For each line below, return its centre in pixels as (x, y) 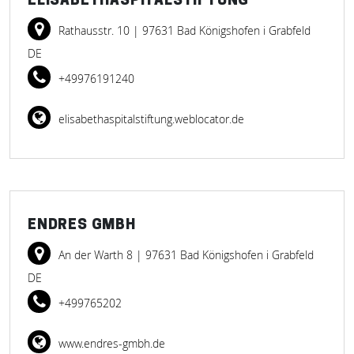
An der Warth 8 (97, 255)
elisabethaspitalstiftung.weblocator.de (150, 119)
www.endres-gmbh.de (110, 343)
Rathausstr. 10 (96, 30)
